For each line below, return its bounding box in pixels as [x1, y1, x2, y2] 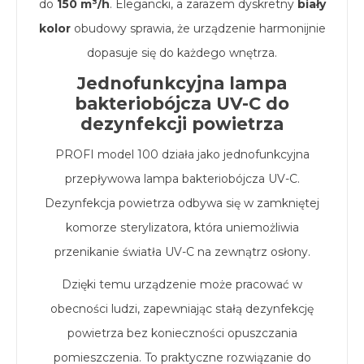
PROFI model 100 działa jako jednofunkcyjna [54, 146, 310, 162]
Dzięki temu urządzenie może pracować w [62, 276, 302, 292]
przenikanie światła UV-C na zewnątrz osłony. [54, 244, 310, 259]
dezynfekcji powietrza [80, 113, 284, 134]
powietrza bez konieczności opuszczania [67, 325, 297, 340]
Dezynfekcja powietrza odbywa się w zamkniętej [45, 195, 319, 210]
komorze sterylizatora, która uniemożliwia [65, 219, 299, 235]
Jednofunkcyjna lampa [77, 72, 287, 93]
